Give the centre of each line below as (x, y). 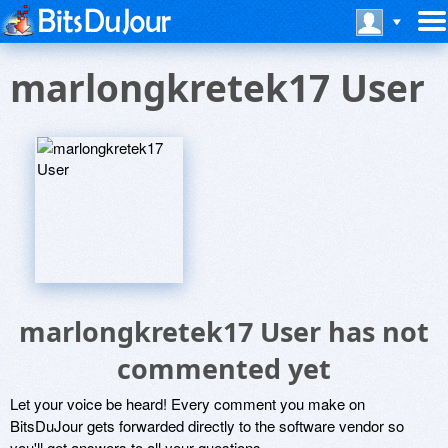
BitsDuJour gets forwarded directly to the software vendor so (207, 425)
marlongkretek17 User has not (224, 331)
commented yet (224, 368)
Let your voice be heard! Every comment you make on (187, 403)
